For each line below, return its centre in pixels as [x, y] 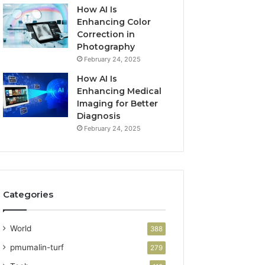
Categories [28, 194]
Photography [106, 46]
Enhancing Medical [119, 91]
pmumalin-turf [37, 247]
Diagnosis [99, 116]
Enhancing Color [114, 22]
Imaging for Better [118, 103]
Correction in [106, 34]
